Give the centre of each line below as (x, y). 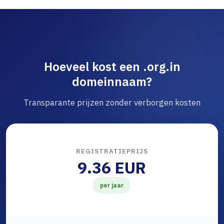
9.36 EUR (112, 168)
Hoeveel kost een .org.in (112, 67)
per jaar (112, 185)
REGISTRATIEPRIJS (112, 151)
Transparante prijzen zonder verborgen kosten (112, 103)
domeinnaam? (112, 82)
